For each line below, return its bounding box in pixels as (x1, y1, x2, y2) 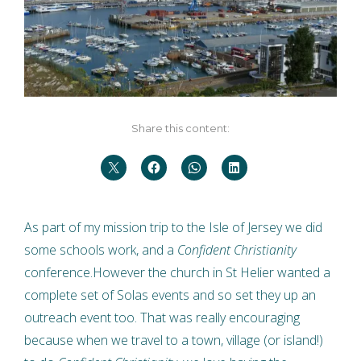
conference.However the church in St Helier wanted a (24, 263, 330, 281)
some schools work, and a (24, 240, 177, 259)
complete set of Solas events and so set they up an (24, 285, 316, 304)
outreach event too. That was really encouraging (24, 308, 300, 326)
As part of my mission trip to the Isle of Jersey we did (24, 218, 322, 236)
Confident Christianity (177, 240, 297, 259)
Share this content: (131, 121, 230, 135)
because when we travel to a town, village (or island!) (24, 330, 323, 349)
